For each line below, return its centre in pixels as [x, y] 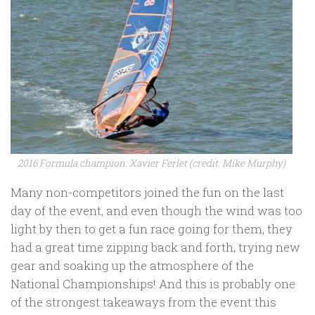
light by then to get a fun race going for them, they [152, 229]
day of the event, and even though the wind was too [156, 211]
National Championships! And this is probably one [153, 284]
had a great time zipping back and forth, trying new [155, 247]
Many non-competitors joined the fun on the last [147, 193]
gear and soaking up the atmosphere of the [132, 266]
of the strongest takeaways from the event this [143, 302]
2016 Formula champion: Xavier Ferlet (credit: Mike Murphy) [152, 163]
